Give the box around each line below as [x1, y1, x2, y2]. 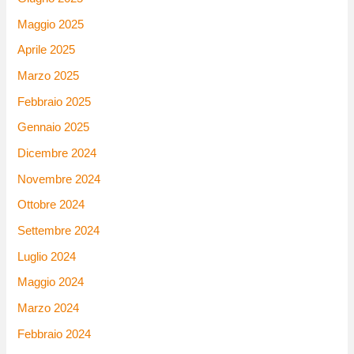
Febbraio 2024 [17, 327, 92, 341]
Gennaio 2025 [17, 121, 90, 134]
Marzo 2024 [17, 301, 80, 314]
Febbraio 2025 [17, 95, 92, 108]
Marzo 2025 [17, 70, 80, 83]
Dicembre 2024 [17, 147, 97, 160]
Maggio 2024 [17, 276, 85, 289]
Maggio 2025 [17, 17, 85, 31]
